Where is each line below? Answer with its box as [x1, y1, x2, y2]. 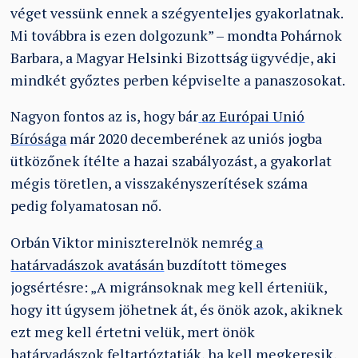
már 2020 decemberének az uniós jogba [66, 129, 323, 149]
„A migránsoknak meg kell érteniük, [90, 278, 328, 297]
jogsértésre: [10, 278, 91, 297]
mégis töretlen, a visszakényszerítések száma [10, 174, 308, 193]
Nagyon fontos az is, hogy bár [10, 107, 199, 126]
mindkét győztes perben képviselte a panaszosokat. [10, 70, 346, 89]
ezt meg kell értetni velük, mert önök [10, 323, 256, 342]
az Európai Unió [201, 107, 305, 126]
